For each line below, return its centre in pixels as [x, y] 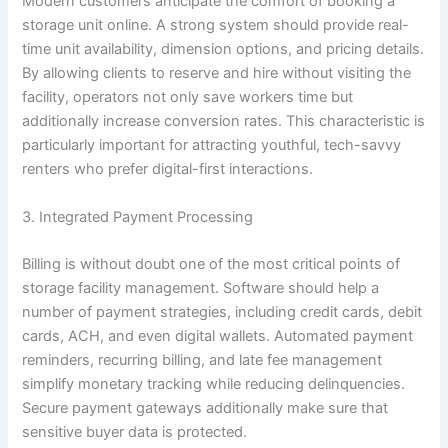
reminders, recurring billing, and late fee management [202, 359]
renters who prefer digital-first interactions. [168, 169]
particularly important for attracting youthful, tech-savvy [212, 145]
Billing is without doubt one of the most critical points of [211, 263]
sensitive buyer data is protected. [135, 431]
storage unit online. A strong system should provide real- [216, 25]
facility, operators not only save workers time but [188, 97]
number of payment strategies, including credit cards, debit [222, 311]
